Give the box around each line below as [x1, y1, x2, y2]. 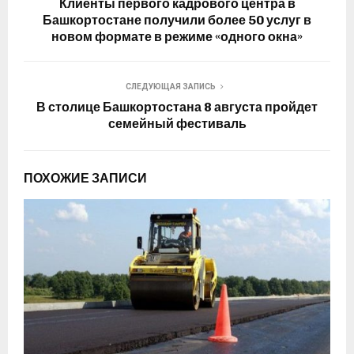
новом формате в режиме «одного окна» [51, 28, 303, 44]
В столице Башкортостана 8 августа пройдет [36, 99, 318, 115]
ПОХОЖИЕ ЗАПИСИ [24, 170, 147, 186]
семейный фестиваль [107, 115, 247, 131]
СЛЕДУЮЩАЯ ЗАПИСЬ [126, 81, 216, 91]
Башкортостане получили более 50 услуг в [43, 12, 311, 28]
